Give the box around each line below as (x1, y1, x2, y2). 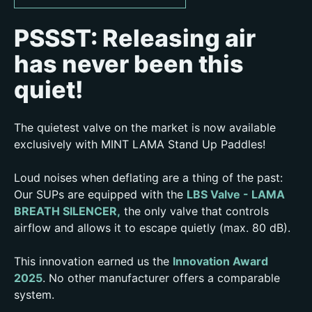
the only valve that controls (120, 203, 269, 218)
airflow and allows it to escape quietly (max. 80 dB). (14, 220, 290, 235)
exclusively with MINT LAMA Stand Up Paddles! (14, 136, 265, 151)
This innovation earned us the (14, 253, 173, 268)
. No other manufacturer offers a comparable (42, 270, 280, 285)
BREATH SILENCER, (14, 203, 120, 218)
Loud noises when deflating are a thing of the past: (14, 170, 283, 185)
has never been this (14, 49, 244, 78)
